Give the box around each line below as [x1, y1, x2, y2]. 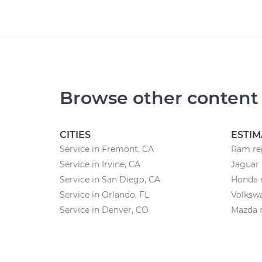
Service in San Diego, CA [60, 174, 160, 185]
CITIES [60, 129, 91, 140]
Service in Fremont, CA [60, 144, 154, 154]
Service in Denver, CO [60, 205, 149, 215]
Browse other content [60, 87, 258, 109]
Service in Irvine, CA [60, 159, 140, 170]
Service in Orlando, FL [60, 189, 149, 200]
